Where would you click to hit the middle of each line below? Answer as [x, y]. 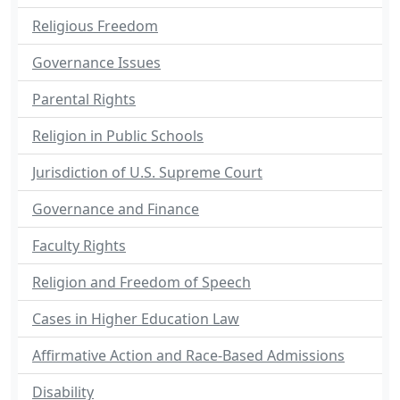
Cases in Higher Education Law [136, 319]
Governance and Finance [116, 209]
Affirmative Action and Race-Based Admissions [188, 355]
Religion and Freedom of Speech [142, 282]
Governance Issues [96, 62]
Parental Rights [84, 99]
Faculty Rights [79, 246]
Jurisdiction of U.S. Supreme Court [147, 172]
